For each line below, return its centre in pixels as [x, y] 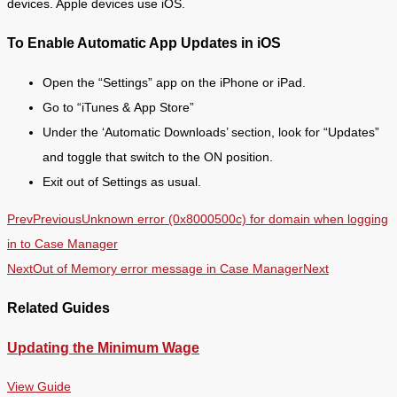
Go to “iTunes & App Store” [118, 107]
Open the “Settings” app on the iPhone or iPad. [174, 82]
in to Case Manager [62, 243]
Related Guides [58, 308]
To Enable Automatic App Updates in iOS [144, 43]
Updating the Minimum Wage [103, 347]
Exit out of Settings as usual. [125, 181]
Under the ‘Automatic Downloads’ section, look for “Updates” [211, 132]
